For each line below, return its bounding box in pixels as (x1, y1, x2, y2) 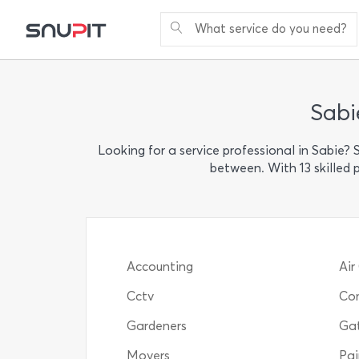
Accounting (127, 259, 193, 274)
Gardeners (127, 318, 187, 333)
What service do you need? (195, 22, 347, 36)
